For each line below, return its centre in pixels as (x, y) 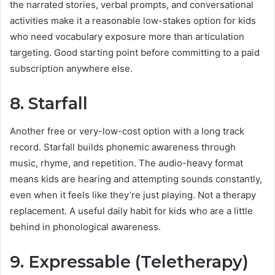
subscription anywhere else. (71, 69)
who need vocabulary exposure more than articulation (127, 37)
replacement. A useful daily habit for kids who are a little (131, 211)
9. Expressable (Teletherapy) (129, 261)
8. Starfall (49, 104)
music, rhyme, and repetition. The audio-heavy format (126, 163)
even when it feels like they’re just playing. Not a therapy (133, 195)
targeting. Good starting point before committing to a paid (135, 53)
